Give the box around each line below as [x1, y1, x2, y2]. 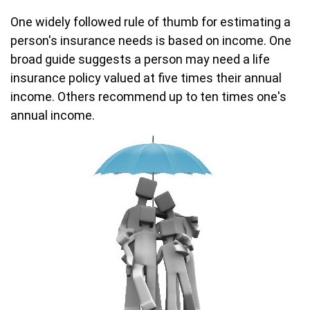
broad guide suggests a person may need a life [10, 52, 270, 66]
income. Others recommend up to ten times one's [10, 89, 286, 104]
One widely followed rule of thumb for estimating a [10, 15, 291, 29]
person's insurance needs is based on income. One [10, 33, 291, 48]
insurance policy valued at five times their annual [10, 71, 282, 85]
